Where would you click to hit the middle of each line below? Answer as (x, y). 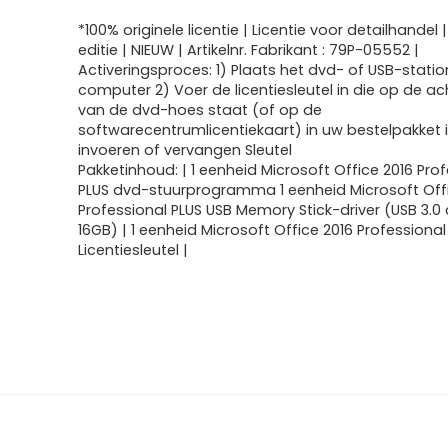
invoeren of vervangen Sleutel (185, 150)
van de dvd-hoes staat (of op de (200, 110)
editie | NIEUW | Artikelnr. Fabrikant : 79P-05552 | (249, 50)
